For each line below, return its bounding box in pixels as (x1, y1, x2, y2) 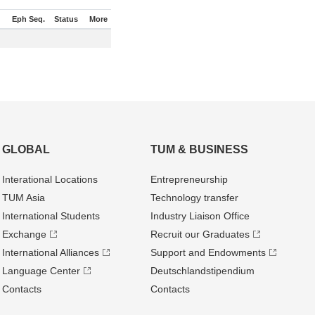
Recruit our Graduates (150, 229, 250, 240)
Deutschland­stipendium (150, 265, 255, 276)
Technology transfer (150, 192, 239, 203)
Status (54, 15, 78, 23)
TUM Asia (1, 192, 45, 203)
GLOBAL (1, 143, 50, 155)
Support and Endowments (150, 247, 266, 258)
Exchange (1, 229, 46, 240)
